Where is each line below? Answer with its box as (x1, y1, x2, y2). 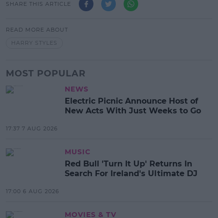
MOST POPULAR (6, 68, 86, 79)
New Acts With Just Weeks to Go (65, 106, 201, 115)
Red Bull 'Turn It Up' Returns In (65, 159, 192, 168)
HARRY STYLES (11, 39, 57, 47)
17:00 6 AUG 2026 (6, 187, 59, 195)
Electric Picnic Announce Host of (65, 96, 198, 106)
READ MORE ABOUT (6, 26, 68, 34)
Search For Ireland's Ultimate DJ (65, 168, 198, 178)
